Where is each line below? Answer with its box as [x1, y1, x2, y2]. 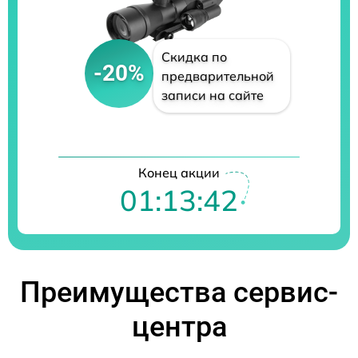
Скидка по [161, 48, 227, 65]
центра [131, 309, 227, 344]
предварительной [161, 67, 274, 84]
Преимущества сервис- [20, 275, 338, 309]
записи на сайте [161, 86, 264, 103]
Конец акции [138, 164, 220, 181]
